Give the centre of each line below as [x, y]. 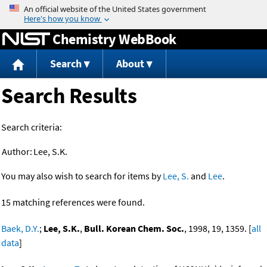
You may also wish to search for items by [82, 176]
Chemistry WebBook [114, 39]
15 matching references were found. [73, 202]
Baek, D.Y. [20, 229]
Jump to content [133, 8]
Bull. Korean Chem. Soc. [134, 229]
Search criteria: [32, 127]
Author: [17, 152]
